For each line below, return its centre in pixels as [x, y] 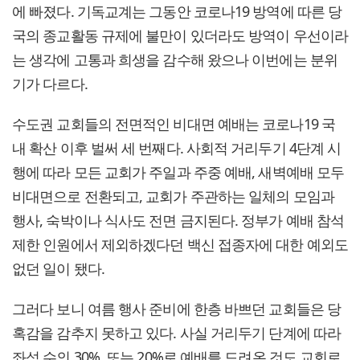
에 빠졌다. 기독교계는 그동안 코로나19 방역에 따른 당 [177, 12]
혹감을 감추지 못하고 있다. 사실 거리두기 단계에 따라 [176, 333]
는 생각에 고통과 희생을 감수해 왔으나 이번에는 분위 [175, 60]
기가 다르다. [50, 84]
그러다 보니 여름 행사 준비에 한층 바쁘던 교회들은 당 [177, 309]
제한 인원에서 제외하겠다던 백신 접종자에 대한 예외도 [180, 245]
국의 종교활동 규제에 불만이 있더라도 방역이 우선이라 [180, 36]
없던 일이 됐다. [58, 269]
